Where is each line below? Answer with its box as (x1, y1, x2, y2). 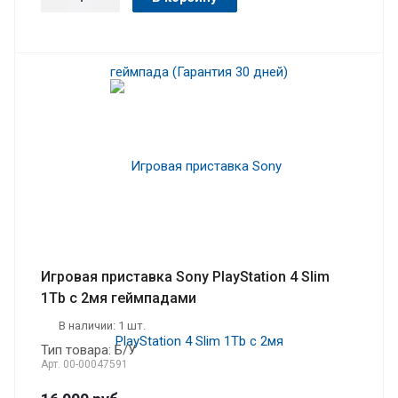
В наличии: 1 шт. (59, 318, 146, 332)
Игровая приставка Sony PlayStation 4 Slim (41, 267, 330, 285)
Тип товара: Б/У (41, 341, 136, 358)
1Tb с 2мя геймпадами (41, 289, 196, 306)
